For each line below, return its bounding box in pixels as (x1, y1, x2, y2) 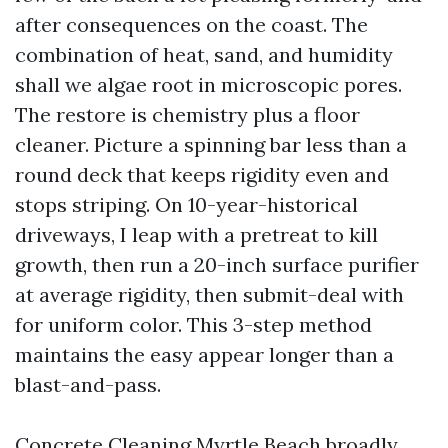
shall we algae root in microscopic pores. (15, 72, 402, 97)
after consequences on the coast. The (15, 12, 368, 37)
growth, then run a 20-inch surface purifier (15, 252, 419, 277)
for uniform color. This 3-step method (15, 312, 372, 337)
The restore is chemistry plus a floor (15, 102, 360, 127)
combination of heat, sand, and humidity (15, 42, 393, 67)
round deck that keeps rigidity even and (15, 162, 389, 187)
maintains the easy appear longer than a (15, 342, 394, 367)
